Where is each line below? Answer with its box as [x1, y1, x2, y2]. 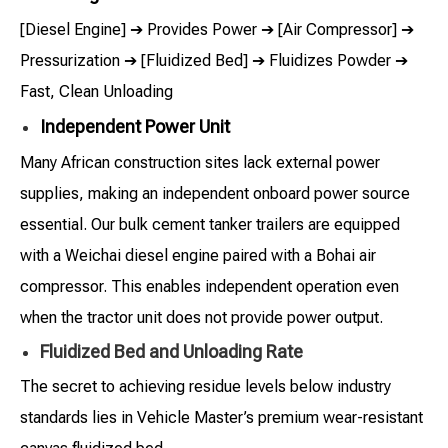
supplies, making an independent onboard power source [20, 184, 410, 204]
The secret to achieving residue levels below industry [20, 377, 391, 397]
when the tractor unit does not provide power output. [20, 308, 383, 328]
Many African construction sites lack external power [20, 153, 380, 173]
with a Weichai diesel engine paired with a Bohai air [20, 246, 376, 266]
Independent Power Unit [40, 116, 230, 138]
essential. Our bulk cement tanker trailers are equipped [20, 215, 400, 235]
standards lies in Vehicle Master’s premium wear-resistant [20, 408, 423, 428]
